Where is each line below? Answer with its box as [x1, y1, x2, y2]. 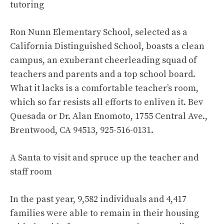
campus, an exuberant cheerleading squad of [10, 54, 197, 66]
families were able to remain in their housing [10, 207, 199, 219]
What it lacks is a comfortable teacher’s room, [10, 82, 198, 94]
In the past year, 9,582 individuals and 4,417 [10, 193, 186, 205]
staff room [10, 166, 52, 177]
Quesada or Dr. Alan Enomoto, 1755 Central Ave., [10, 110, 207, 122]
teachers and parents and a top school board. [10, 68, 195, 80]
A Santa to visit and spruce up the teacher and [10, 152, 198, 163]
